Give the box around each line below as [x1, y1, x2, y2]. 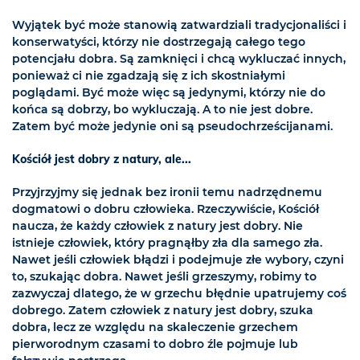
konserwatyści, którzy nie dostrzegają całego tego [12, 35, 305, 50]
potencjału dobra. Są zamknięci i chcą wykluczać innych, [12, 51, 346, 67]
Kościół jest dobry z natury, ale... [12, 152, 191, 167]
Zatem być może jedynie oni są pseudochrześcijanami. [12, 119, 333, 134]
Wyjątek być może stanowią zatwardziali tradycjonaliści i [12, 18, 346, 33]
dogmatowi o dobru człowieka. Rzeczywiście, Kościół [12, 202, 319, 217]
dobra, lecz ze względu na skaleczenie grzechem [12, 320, 298, 335]
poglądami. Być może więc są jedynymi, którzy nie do [12, 85, 325, 100]
